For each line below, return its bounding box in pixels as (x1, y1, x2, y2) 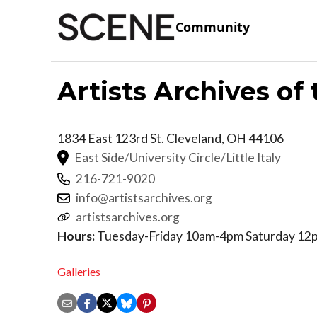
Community (175, 18, 250, 36)
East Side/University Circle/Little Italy (74, 149, 281, 165)
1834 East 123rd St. (57, 130, 166, 146)
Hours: (57, 228, 95, 243)
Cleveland (166, 130, 221, 146)
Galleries (57, 265, 100, 279)
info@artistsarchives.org (76, 190, 212, 205)
